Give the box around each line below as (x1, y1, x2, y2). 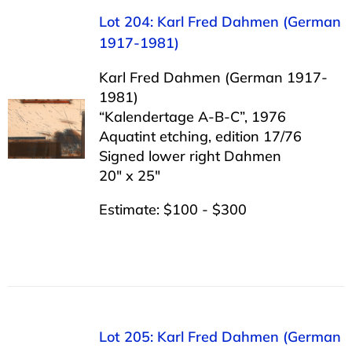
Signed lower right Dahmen (98, 146, 281, 165)
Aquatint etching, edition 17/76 (98, 126, 302, 145)
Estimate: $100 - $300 (98, 200, 247, 218)
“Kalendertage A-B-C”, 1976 (98, 107, 286, 126)
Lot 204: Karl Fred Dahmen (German (98, 12, 341, 31)
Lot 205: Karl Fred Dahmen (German (98, 327, 341, 346)
